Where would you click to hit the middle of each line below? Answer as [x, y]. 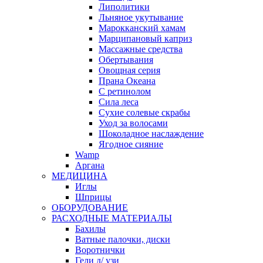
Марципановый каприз [145, 38]
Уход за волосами [133, 123]
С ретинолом [125, 91]
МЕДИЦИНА [80, 176]
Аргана [90, 165]
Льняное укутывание [141, 17]
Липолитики [124, 6]
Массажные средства [141, 49]
